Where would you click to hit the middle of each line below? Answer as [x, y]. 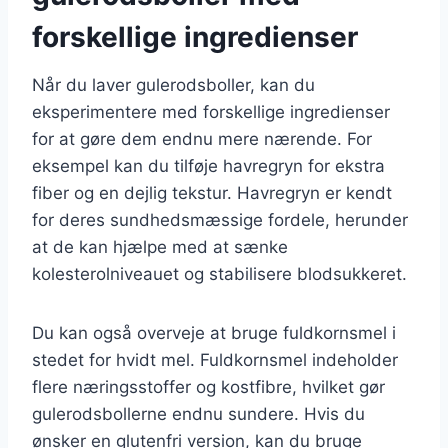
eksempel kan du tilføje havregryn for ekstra [208, 165]
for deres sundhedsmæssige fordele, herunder [220, 219]
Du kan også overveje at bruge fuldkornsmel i [214, 332]
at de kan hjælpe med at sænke [160, 246]
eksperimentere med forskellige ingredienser [211, 111]
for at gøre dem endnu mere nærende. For [202, 138]
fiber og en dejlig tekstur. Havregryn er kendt [212, 192]
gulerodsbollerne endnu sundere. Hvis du [198, 413]
